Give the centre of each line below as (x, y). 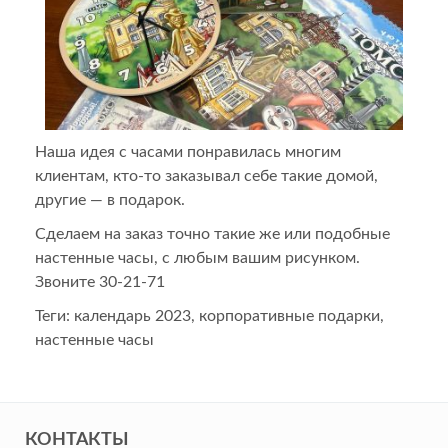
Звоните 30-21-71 (100, 282)
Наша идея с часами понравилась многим (188, 152)
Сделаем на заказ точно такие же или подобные (212, 234)
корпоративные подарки (289, 316)
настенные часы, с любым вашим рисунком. (197, 258)
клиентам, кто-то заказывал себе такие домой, (206, 176)
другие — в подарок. (110, 200)
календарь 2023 (132, 316)
